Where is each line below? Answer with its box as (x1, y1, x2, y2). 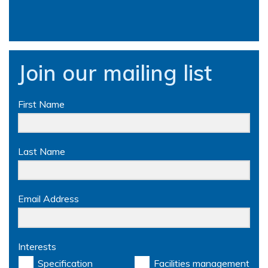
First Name (18, 98, 65, 111)
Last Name (18, 145, 65, 158)
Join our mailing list (18, 59, 212, 87)
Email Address (18, 193, 79, 205)
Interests (18, 240, 56, 252)
